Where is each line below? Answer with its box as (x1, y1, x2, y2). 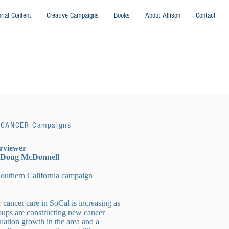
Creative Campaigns (47, 11, 99, 20)
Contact (196, 11, 216, 20)
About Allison (145, 11, 180, 20)
